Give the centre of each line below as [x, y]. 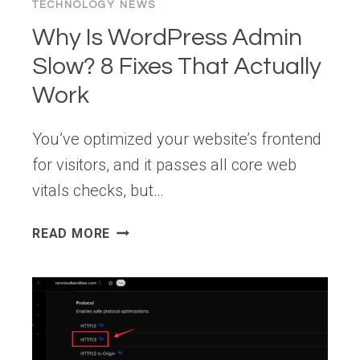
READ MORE [72, 233]
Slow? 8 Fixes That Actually [177, 66]
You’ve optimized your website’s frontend [177, 139]
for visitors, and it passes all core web [164, 164]
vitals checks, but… [98, 190]
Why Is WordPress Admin [167, 37]
